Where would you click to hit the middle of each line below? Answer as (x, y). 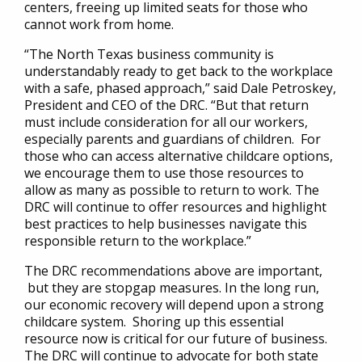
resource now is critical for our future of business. (176, 339)
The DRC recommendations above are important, (173, 271)
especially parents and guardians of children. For (173, 139)
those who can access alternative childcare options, (179, 156)
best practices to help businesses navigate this (166, 224)
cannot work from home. (99, 24)
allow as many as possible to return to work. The (172, 190)
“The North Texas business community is (149, 54)
